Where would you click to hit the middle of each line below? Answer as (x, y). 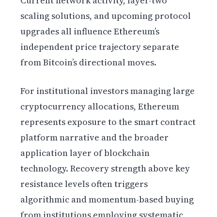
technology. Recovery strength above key (105, 168)
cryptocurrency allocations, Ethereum (100, 106)
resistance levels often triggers (84, 184)
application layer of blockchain (85, 153)
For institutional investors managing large (108, 91)
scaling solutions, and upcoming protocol (106, 15)
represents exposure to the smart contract (108, 122)
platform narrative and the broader (95, 137)
